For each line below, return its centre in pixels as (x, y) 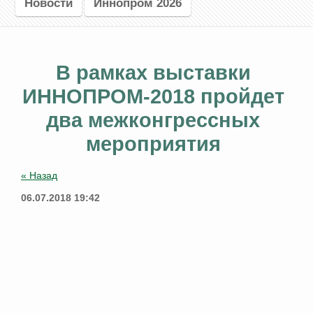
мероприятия (153, 144)
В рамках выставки (153, 73)
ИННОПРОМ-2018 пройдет (153, 96)
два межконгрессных (153, 120)
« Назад (39, 176)
